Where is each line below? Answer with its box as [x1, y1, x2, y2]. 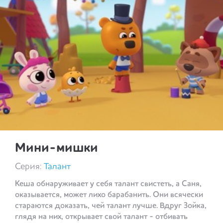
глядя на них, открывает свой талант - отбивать [15, 213, 188, 222]
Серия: [15, 162, 44, 172]
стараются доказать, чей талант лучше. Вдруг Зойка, [15, 202, 207, 211]
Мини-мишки [15, 142, 98, 155]
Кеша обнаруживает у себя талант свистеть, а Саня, [15, 180, 202, 189]
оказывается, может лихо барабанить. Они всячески [15, 191, 203, 200]
